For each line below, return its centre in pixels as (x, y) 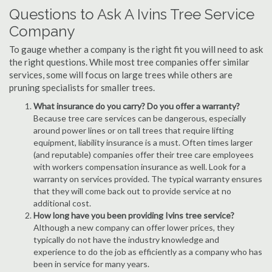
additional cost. (62, 203)
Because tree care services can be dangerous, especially (140, 118)
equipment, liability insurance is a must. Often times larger (143, 142)
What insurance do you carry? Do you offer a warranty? (137, 106)
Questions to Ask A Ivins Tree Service (132, 14)
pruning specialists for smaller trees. (82, 87)
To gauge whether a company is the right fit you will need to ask (136, 49)
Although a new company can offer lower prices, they (134, 227)
